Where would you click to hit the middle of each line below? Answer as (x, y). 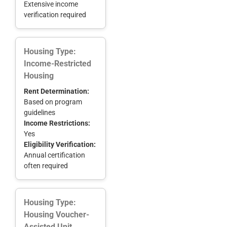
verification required (55, 14)
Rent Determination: (56, 91)
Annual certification (54, 155)
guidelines (40, 112)
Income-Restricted (58, 63)
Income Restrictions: (57, 123)
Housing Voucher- (56, 214)
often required (46, 165)
